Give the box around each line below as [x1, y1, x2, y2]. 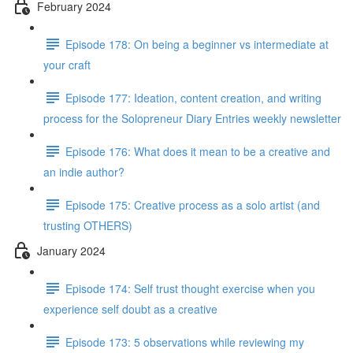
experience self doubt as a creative [43, 301, 217, 317]
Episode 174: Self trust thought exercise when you [65, 280, 315, 296]
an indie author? [43, 164, 124, 180]
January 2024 [37, 242, 106, 258]
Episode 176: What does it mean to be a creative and [65, 143, 330, 159]
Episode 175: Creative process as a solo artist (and [65, 196, 320, 213]
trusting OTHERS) [43, 217, 132, 233]
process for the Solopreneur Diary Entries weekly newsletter [43, 110, 341, 126]
